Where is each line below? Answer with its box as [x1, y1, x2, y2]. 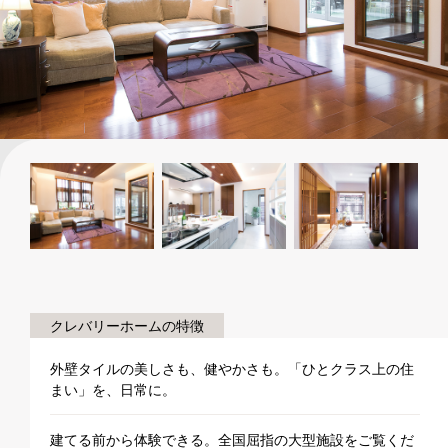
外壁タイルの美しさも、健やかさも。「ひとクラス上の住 [49, 358, 414, 379]
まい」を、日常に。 [49, 379, 176, 400]
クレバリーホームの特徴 [49, 315, 204, 336]
